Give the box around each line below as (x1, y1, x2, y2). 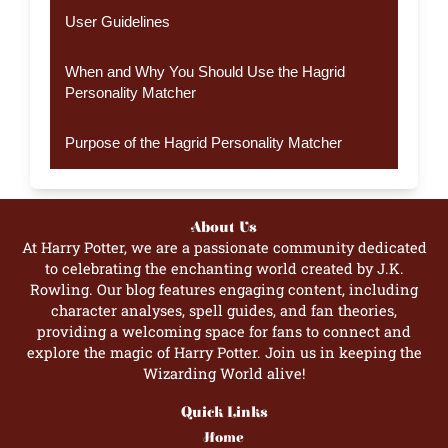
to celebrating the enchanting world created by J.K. (44, 258, 404, 278)
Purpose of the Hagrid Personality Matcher (64, 135, 342, 152)
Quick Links (180, 403, 268, 421)
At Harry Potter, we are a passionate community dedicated (21, 237, 427, 257)
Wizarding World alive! (143, 363, 305, 383)
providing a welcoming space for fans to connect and (37, 321, 411, 341)
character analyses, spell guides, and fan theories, (51, 300, 397, 320)
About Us (191, 218, 257, 236)
